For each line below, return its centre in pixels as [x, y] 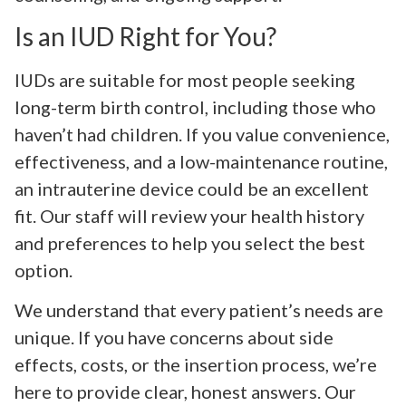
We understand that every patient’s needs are [199, 310]
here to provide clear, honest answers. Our [185, 392]
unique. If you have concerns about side [174, 338]
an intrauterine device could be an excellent [192, 188]
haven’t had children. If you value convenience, [202, 134]
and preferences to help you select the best [190, 242]
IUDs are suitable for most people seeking [185, 79]
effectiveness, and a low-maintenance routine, [201, 161]
